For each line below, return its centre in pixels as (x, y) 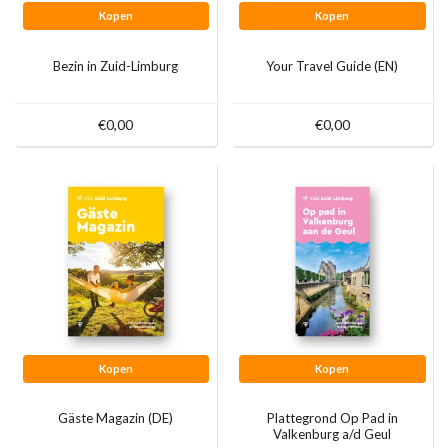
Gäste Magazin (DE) (116, 418)
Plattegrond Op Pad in (332, 418)
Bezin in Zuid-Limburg (116, 65)
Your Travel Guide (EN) (332, 65)
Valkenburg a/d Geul (332, 434)
